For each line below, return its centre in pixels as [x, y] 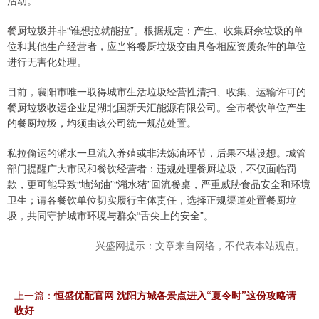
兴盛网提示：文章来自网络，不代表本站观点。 [200, 245]
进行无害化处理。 [47, 62]
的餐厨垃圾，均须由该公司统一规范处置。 [102, 123]
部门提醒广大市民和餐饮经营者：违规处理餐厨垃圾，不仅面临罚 [152, 168]
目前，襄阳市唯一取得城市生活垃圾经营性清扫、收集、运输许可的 [157, 91]
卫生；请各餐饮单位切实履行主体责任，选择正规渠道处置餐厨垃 [152, 200]
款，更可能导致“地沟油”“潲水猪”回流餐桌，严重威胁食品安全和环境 [159, 184]
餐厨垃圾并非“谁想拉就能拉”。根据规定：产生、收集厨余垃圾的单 [155, 30]
